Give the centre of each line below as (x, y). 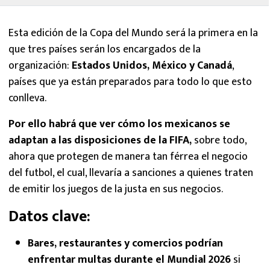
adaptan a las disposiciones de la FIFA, (101, 140)
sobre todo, (220, 140)
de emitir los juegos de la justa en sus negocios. (117, 189)
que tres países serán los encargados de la (105, 49)
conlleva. (29, 98)
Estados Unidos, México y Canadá (152, 65)
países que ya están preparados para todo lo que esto (130, 82)
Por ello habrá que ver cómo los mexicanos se (119, 124)
